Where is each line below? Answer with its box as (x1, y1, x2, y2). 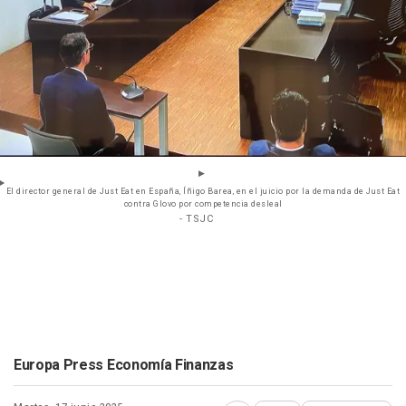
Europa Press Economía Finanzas (14, 353, 234, 376)
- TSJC (179, 210, 213, 227)
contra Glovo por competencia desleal (123, 198, 283, 210)
